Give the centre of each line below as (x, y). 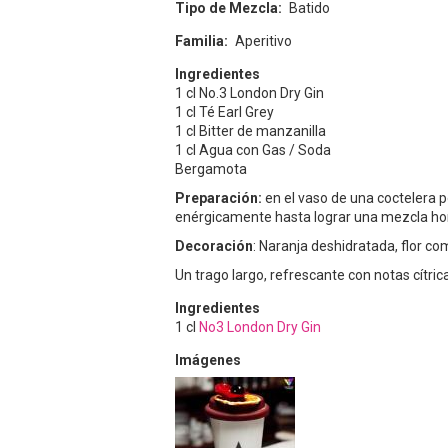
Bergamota (211, 168)
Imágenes (208, 359)
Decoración (214, 245)
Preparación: (220, 197)
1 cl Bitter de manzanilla (250, 130)
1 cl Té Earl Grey (224, 111)
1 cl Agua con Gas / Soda (253, 149)
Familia (199, 40)
